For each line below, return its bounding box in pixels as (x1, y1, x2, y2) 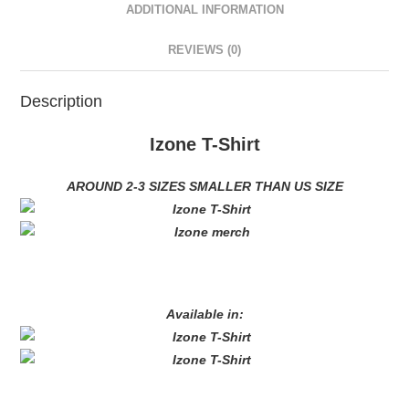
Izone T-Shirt (149, 133, 260, 154)
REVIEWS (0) (168, 43, 241, 57)
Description (20, 91, 103, 110)
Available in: (165, 306, 244, 321)
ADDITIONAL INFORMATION (125, 3, 284, 16)
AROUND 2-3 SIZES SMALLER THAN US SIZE (66, 178, 343, 194)
